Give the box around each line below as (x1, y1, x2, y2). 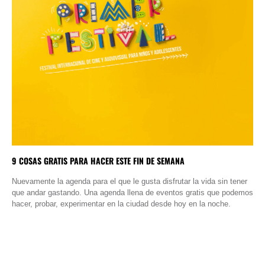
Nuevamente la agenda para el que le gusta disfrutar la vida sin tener (12, 177, 247, 186)
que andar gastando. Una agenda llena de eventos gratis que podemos (12, 188, 253, 198)
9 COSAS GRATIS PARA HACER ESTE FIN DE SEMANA (12, 154, 185, 167)
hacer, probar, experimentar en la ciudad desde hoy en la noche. (12, 199, 231, 209)
